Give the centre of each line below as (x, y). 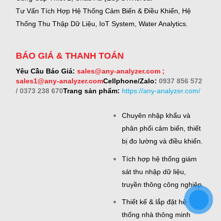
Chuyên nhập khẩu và (156, 116)
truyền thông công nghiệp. (163, 184)
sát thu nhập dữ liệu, (154, 171)
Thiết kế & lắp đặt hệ (154, 202)
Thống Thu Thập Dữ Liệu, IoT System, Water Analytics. (102, 24)
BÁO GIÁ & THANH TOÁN (70, 55)
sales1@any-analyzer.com (60, 81)
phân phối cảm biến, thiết (161, 129)
